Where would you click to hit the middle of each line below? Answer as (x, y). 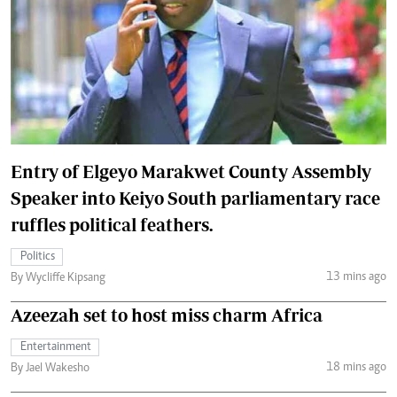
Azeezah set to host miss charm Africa (167, 315)
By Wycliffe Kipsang (58, 279)
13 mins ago (356, 277)
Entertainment (56, 348)
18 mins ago (356, 367)
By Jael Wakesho (50, 369)
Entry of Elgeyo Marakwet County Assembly (191, 172)
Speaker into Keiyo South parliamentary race (195, 198)
